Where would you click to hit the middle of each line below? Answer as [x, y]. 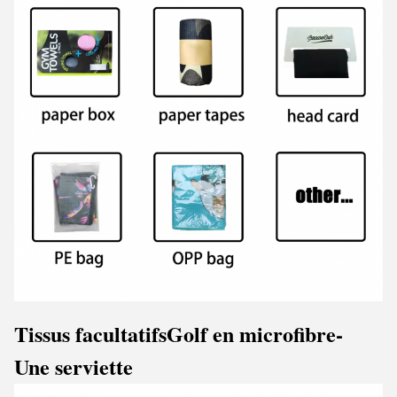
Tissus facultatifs [90, 333]
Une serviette [74, 366]
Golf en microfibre [251, 333]
